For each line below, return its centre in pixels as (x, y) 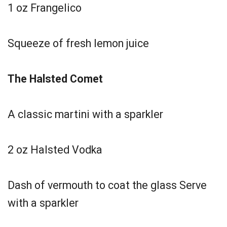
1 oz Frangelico (45, 8)
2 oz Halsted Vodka (55, 150)
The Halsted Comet (55, 79)
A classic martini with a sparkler (85, 114)
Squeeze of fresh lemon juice (78, 43)
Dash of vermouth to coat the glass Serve (107, 185)
